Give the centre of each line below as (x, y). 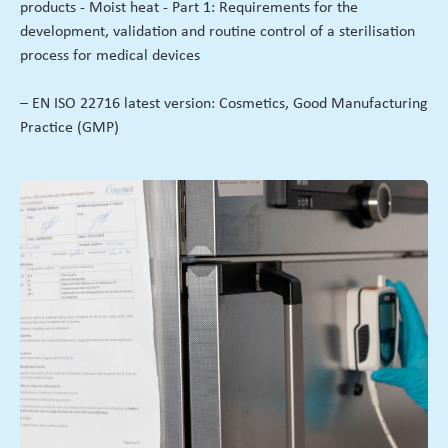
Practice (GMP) (69, 128)
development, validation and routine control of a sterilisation (217, 32)
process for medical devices (110, 56)
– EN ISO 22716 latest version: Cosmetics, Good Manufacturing (224, 104)
